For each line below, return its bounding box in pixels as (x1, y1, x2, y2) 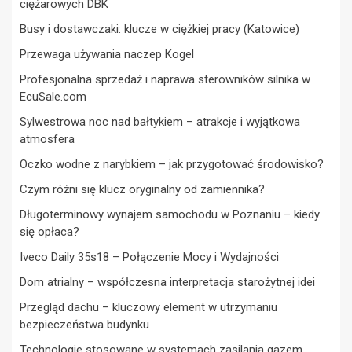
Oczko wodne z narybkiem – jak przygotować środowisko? (20, 157, 324, 172)
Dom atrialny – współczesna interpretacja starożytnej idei (20, 275, 315, 290)
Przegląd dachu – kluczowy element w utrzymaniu (20, 300, 277, 315)
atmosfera (20, 132, 75, 147)
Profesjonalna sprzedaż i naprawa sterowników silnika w (20, 72, 310, 87)
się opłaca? (20, 225, 79, 240)
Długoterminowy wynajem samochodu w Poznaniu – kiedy (20, 207, 320, 222)
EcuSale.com (20, 90, 86, 104)
